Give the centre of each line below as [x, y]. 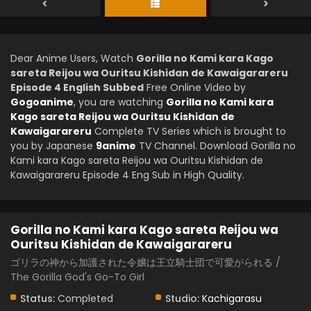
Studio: [182, 299]
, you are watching [120, 102]
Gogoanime [42, 102]
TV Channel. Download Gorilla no [216, 146]
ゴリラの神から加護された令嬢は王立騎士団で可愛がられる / [145, 262]
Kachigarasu [232, 299]
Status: [37, 299]
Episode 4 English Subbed [77, 87]
